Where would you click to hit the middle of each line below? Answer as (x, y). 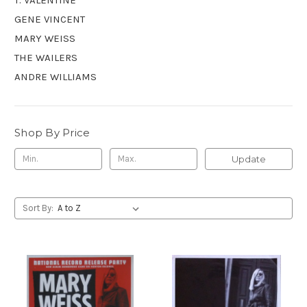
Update (248, 159)
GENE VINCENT (50, 19)
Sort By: (38, 208)
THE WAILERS (46, 57)
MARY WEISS (45, 38)
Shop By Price (52, 132)
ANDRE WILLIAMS (56, 76)
